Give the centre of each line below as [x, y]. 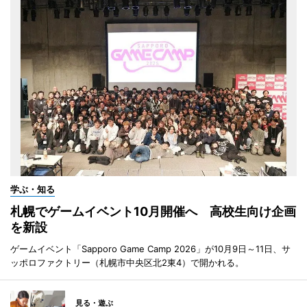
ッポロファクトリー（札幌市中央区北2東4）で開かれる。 [127, 262]
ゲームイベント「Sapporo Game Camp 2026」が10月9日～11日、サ [150, 248]
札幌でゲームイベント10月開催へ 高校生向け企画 [153, 211]
